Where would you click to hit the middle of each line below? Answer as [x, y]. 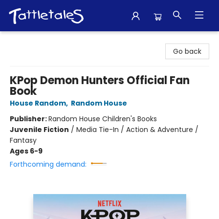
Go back [187, 51]
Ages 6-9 [26, 151]
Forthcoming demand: [48, 164]
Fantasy [23, 140]
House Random [38, 103]
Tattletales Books [37, 41]
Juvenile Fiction [39, 130]
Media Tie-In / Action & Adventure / [137, 130]
